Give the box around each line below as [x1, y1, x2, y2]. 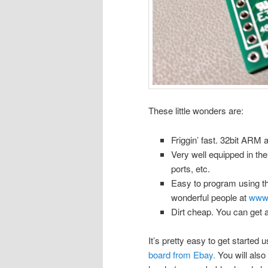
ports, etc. [170, 162, 210, 175]
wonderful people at [170, 190, 249, 203]
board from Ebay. [148, 248, 215, 261]
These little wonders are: [148, 104, 243, 117]
